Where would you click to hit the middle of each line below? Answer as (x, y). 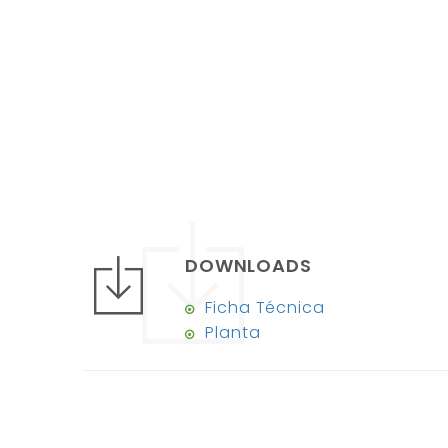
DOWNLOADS (248, 266)
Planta (233, 333)
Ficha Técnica (265, 308)
